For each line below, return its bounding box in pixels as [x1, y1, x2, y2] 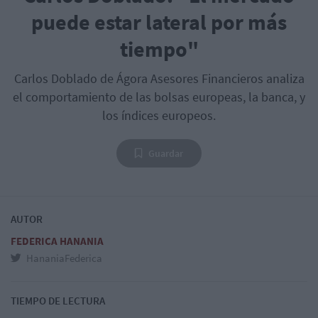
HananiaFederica [24, 251, 102, 265]
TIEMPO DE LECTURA [11, 294, 105, 308]
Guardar [148, 147, 183, 160]
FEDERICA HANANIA [11, 234, 104, 248]
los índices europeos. [102, 107, 216, 124]
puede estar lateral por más [31, 9, 287, 36]
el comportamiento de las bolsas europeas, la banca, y [13, 89, 305, 106]
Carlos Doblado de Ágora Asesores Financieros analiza [13, 70, 305, 87]
